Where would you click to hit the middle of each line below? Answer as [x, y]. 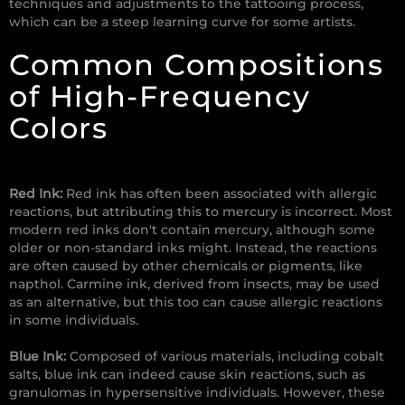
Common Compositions [197, 65]
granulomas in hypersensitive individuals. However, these [197, 393]
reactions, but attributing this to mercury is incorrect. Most [201, 212]
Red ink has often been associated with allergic [220, 194]
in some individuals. [74, 320]
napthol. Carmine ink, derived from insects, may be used [194, 284]
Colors [59, 128]
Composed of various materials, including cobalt [225, 357]
